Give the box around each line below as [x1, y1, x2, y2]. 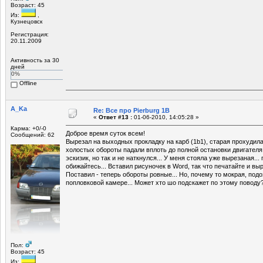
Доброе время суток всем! [66, 129, 145, 137]
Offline [18, 79, 37, 86]
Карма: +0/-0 [11, 124, 46, 131]
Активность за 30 [11, 56, 59, 63]
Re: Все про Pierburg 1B [93, 106, 170, 114]
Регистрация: [11, 31, 49, 38]
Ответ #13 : [99, 113, 132, 120]
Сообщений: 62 [11, 131, 55, 138]
